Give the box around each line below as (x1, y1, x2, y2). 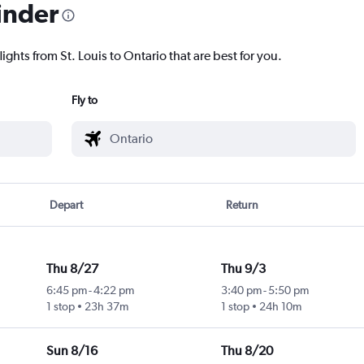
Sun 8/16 (45, 343, 97, 359)
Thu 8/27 (45, 261, 98, 277)
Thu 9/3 (220, 261, 266, 277)
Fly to (71, 93, 97, 107)
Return (225, 198, 258, 212)
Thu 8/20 (220, 343, 273, 359)
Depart (50, 198, 84, 212)
